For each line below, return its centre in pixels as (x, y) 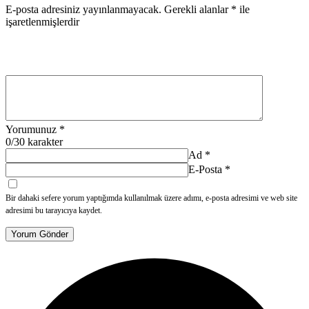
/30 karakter (37, 142)
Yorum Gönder (40, 235)
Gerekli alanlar (198, 10)
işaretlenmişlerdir (42, 22)
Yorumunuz (31, 130)
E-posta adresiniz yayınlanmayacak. (83, 10)
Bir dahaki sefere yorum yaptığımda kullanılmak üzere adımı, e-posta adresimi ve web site (151, 198)
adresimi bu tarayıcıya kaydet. (54, 211)
